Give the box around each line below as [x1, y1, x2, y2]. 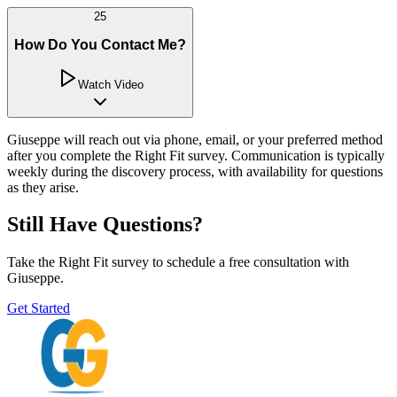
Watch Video [78, 77, 144, 91]
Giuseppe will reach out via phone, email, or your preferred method [7, 131, 383, 147]
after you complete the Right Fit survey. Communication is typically [7, 147, 385, 163]
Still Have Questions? [7, 213, 203, 237]
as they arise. [7, 179, 79, 195]
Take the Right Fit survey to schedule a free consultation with [7, 254, 349, 270]
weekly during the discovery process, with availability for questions [7, 163, 383, 179]
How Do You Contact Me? [14, 36, 186, 52]
